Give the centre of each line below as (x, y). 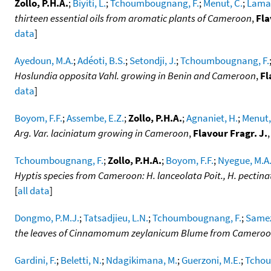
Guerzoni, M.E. (211, 260)
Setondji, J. (153, 60)
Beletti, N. (81, 260)
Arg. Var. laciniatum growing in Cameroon (102, 133)
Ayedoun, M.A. (44, 60)
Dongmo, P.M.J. (47, 217)
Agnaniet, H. (212, 118)
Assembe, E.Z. (95, 118)
